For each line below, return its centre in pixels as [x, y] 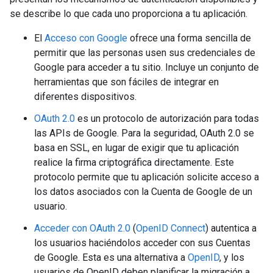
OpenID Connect [171, 228]
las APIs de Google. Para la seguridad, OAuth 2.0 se [144, 133]
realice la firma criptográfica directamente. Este [134, 162]
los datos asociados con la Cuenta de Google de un [143, 192]
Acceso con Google [86, 38]
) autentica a [231, 228]
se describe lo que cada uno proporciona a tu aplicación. [129, 14]
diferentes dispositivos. [85, 97]
